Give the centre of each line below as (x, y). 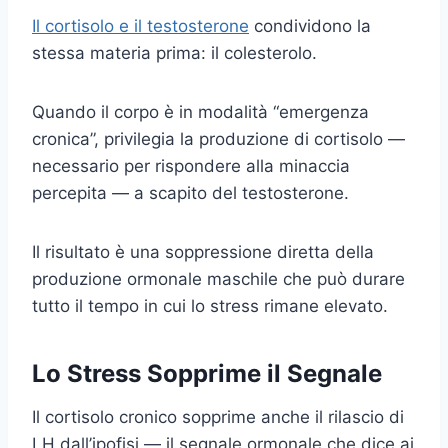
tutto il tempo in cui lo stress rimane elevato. (210, 305)
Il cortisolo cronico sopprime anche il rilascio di (218, 416)
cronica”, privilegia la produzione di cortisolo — (218, 138)
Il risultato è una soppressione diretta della (203, 251)
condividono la (310, 25)
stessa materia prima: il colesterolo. (174, 52)
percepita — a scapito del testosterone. (190, 192)
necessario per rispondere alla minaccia (191, 165)
